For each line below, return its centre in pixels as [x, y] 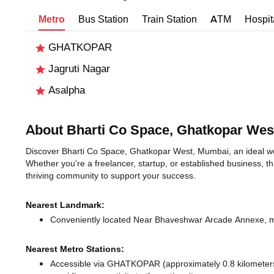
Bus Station [103, 20]
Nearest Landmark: [65, 205]
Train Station [169, 20]
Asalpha [65, 91]
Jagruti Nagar [78, 69]
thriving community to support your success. [111, 176]
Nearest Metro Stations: [75, 249]
